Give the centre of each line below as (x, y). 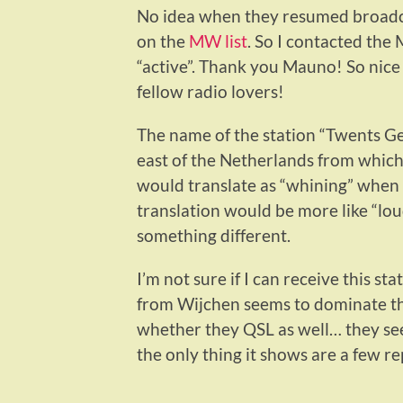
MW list (218, 41)
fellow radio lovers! (210, 92)
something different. (214, 236)
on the (163, 41)
